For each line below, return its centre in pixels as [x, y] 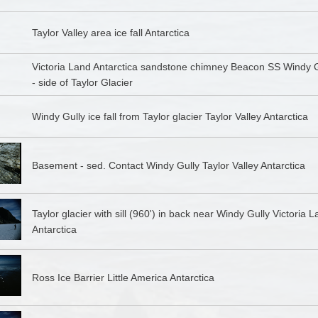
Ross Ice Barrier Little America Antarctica [123, 278]
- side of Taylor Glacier [82, 83]
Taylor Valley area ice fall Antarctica [110, 33]
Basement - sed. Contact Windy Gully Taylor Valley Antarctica [168, 166]
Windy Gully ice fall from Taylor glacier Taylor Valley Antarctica [170, 117]
